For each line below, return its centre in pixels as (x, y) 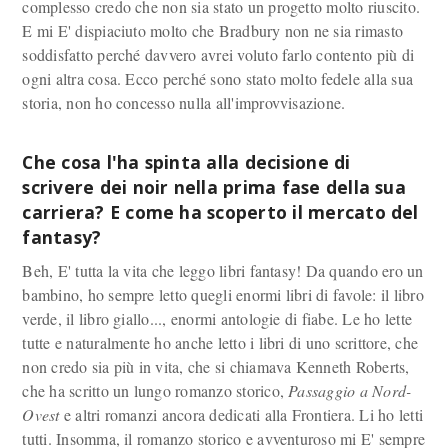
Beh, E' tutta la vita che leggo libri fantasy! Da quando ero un (223, 270)
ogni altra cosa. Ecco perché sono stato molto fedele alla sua (218, 79)
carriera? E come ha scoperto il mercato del (220, 211)
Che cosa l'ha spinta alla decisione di (186, 161)
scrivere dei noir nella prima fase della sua (214, 186)
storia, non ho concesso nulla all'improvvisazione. (184, 103)
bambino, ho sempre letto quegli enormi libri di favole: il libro (223, 294)
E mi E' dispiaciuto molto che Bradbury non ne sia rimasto (213, 31)
